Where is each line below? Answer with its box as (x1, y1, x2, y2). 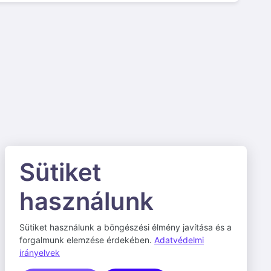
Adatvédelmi (154, 235, 204, 245)
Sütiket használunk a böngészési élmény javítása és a (19, 222, 232, 232)
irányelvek (19, 247, 60, 258)
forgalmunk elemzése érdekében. (19, 235, 154, 245)
